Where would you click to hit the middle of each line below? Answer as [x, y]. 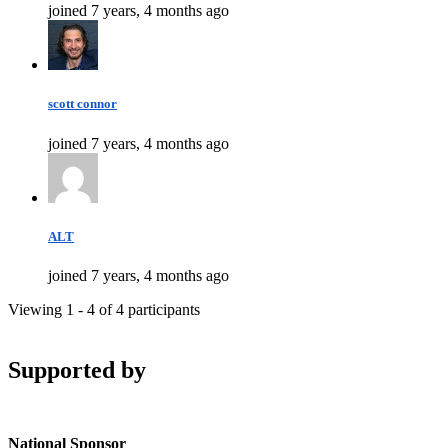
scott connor [82, 104]
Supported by [77, 369]
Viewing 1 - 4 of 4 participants [104, 309]
